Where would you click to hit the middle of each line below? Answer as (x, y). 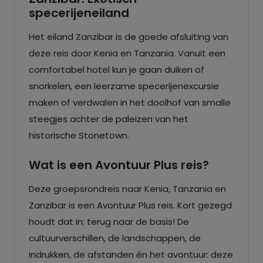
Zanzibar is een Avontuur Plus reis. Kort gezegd (130, 205)
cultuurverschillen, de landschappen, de (115, 238)
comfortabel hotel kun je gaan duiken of (117, 69)
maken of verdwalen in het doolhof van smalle (130, 102)
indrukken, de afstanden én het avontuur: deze (131, 254)
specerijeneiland (79, 13)
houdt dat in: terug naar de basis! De (109, 221)
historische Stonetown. (79, 135)
